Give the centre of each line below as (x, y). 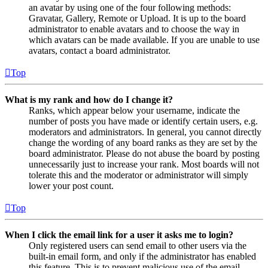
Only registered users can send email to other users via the (138, 245)
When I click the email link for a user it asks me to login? (119, 234)
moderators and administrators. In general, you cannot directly (145, 132)
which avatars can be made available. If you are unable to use (144, 39)
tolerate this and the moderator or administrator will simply (138, 175)
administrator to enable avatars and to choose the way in (134, 29)
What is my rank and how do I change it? (89, 99)
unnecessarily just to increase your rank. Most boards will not (144, 164)
